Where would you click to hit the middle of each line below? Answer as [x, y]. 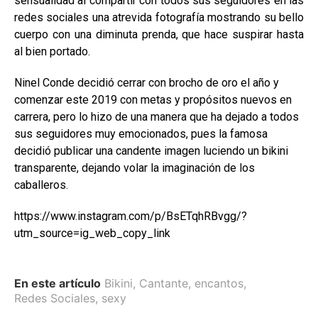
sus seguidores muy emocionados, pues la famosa [141, 134]
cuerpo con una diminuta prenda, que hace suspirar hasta [159, 34]
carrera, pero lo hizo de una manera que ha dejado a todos [157, 117]
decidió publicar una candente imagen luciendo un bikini [151, 151]
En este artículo [57, 283]
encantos [219, 283]
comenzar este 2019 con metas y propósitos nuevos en [153, 100]
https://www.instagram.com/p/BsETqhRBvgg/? [131, 216]
